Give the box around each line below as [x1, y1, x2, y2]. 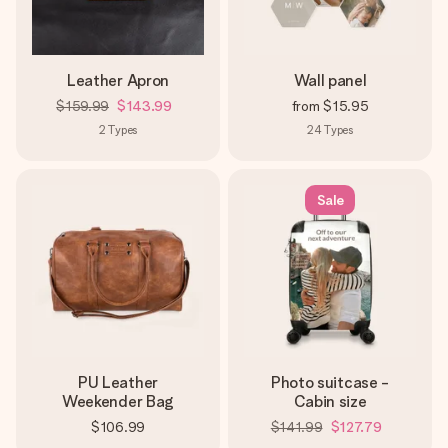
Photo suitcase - [271, 373, 389, 392]
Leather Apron [67, 71, 169, 90]
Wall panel [293, 71, 367, 90]
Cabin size [293, 392, 367, 411]
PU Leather [78, 373, 158, 392]
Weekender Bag [62, 392, 174, 411]
